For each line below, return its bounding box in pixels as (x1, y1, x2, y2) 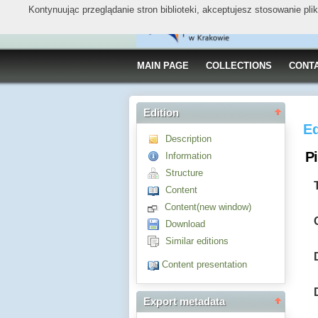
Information (165, 150, 212, 161)
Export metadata (143, 296, 225, 308)
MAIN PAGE (137, 60, 189, 71)
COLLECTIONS (206, 60, 272, 71)
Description (165, 133, 212, 144)
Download (165, 219, 205, 229)
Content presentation (162, 259, 247, 270)
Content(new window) (165, 202, 251, 212)
